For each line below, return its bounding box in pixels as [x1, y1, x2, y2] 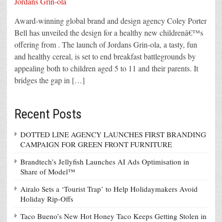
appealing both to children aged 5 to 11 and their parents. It [14, 63, 198, 74]
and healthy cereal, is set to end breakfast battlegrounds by [14, 51, 196, 62]
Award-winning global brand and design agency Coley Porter [14, 15, 207, 26]
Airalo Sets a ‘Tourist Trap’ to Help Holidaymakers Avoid [20, 184, 198, 194]
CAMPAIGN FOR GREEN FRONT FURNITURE [20, 139, 172, 150]
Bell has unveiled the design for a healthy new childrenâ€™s [14, 27, 203, 38]
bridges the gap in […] [14, 75, 85, 86]
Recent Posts [14, 107, 82, 122]
